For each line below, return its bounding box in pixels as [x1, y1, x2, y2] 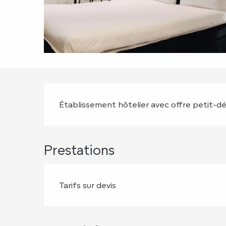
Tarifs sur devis [59, 180, 117, 190]
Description [44, 85, 180, 115]
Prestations [44, 142, 115, 158]
